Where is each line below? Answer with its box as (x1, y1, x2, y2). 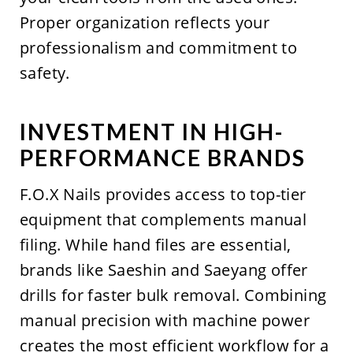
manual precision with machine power (19, 310, 310, 332)
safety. (19, 62, 70, 84)
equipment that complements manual (19, 209, 307, 231)
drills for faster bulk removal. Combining (19, 284, 327, 307)
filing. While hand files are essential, (19, 234, 292, 256)
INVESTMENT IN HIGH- (19, 118, 284, 146)
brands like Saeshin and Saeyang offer (19, 259, 308, 281)
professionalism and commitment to (19, 37, 298, 59)
